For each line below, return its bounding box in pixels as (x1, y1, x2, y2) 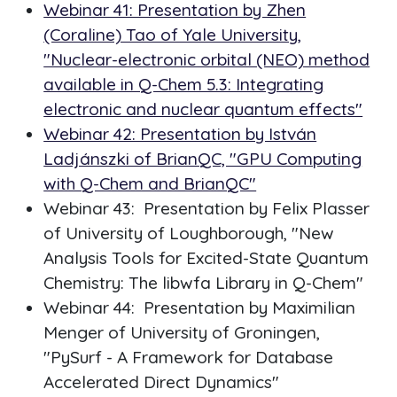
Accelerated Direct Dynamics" (43, 371, 280, 393)
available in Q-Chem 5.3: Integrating (43, 74, 324, 96)
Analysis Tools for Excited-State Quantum (43, 247, 370, 269)
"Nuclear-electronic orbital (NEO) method (43, 49, 370, 71)
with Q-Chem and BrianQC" (43, 173, 257, 195)
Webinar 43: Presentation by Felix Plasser (43, 198, 370, 220)
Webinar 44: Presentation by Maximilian (43, 297, 356, 319)
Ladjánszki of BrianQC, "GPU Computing (43, 148, 362, 170)
